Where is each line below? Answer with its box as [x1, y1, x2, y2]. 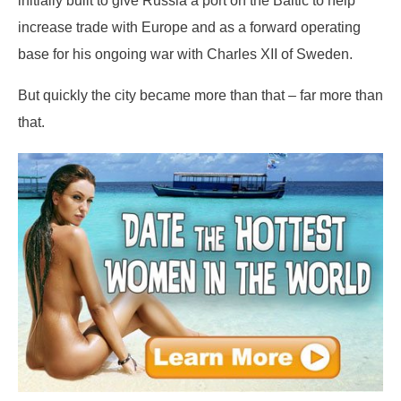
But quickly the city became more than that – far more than [18, 87, 383, 104]
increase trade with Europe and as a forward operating [18, 18, 361, 35]
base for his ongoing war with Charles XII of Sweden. [18, 45, 356, 62]
